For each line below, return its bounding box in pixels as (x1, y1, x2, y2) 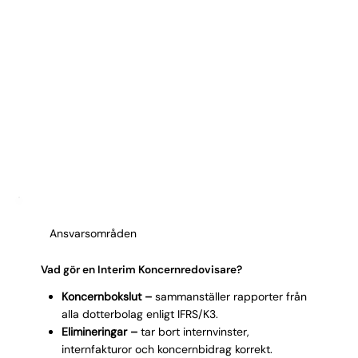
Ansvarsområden (50, 225, 137, 241)
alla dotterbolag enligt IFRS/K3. (61, 306, 218, 321)
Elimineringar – (61, 324, 137, 339)
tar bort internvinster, (137, 324, 249, 339)
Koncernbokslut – (61, 288, 152, 304)
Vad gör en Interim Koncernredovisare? (41, 261, 243, 276)
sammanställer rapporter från (151, 288, 307, 304)
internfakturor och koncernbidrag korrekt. (61, 341, 272, 356)
